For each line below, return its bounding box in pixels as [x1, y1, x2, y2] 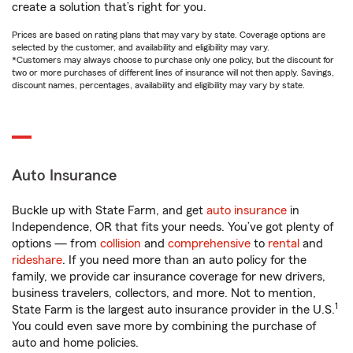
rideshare [12, 254, 62, 266]
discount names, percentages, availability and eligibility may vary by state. [12, 80, 305, 90]
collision [100, 237, 141, 250]
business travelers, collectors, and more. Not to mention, [12, 287, 316, 299]
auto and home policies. [12, 336, 139, 349]
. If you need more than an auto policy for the [62, 254, 307, 266]
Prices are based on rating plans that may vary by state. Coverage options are [12, 30, 325, 39]
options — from [12, 237, 100, 250]
